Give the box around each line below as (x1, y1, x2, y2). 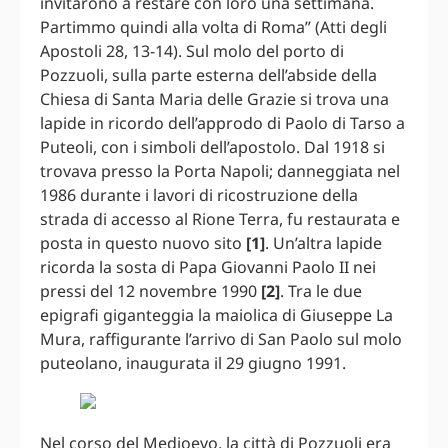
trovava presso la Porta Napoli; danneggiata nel (40, 159, 400, 182)
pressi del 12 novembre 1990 (40, 279, 261, 302)
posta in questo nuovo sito (40, 231, 242, 254)
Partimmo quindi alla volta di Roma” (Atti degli (40, 15, 387, 38)
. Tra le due (280, 279, 362, 302)
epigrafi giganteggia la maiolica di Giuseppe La (40, 303, 393, 326)
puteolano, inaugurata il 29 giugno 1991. (40, 351, 346, 374)
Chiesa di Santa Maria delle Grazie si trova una (40, 87, 389, 110)
